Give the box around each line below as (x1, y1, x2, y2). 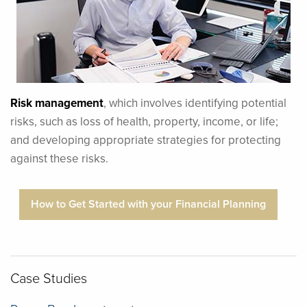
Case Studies (10, 267, 87, 287)
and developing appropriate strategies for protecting (10, 131, 281, 148)
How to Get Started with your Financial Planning (30, 196, 266, 212)
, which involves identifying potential (103, 94, 286, 111)
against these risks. (10, 149, 108, 167)
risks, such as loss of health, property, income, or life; (10, 112, 278, 130)
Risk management (10, 94, 103, 111)
